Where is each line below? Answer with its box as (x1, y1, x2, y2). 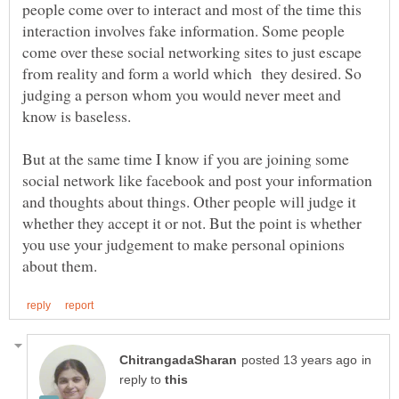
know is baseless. (22, 105, 131, 127)
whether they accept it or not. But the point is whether (22, 212, 362, 234)
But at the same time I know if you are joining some (22, 148, 349, 170)
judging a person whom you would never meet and (22, 84, 341, 106)
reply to (119, 372, 165, 387)
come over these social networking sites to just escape (22, 41, 362, 63)
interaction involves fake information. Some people (22, 20, 345, 42)
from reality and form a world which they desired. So (22, 62, 362, 85)
